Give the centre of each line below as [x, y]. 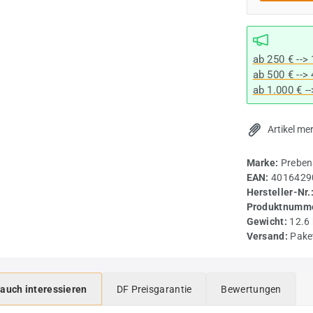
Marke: [263, 162]
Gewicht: [268, 221]
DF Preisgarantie [154, 289]
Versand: [268, 236]
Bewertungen [251, 289]
